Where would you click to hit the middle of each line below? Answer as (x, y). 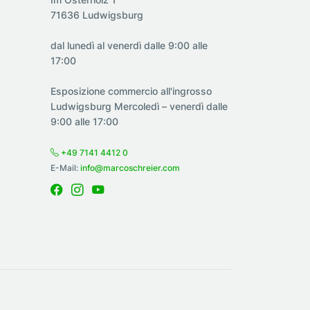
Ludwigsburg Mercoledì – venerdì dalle (139, 106)
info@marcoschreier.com (130, 167)
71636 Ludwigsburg (97, 15)
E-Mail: (65, 167)
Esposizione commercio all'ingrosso (131, 91)
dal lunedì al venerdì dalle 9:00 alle (129, 45)
